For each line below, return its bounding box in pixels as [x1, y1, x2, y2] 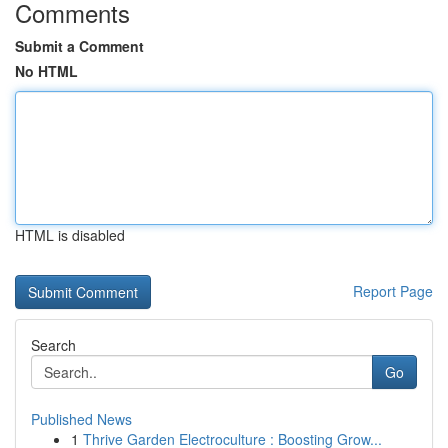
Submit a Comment [15, 36, 144, 56]
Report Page [353, 281, 433, 301]
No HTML [15, 61, 78, 81]
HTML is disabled [15, 225, 125, 245]
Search [31, 335, 76, 355]
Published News [31, 409, 132, 429]
